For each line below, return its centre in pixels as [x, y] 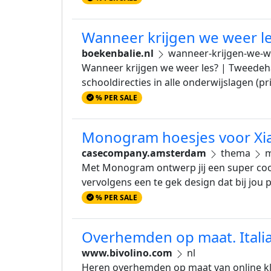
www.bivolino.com [127, 253]
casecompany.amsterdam [144, 153]
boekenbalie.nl [118, 53]
